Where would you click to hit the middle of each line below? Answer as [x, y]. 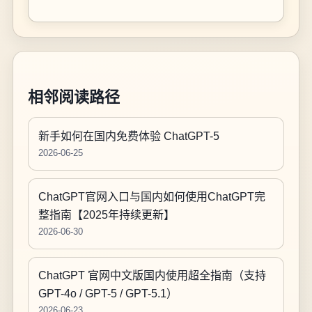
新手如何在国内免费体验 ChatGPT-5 [129, 136]
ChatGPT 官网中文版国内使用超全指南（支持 [153, 276]
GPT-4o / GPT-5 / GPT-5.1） [108, 294]
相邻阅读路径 [73, 97]
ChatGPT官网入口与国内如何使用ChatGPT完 [152, 196]
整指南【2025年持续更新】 [107, 214]
